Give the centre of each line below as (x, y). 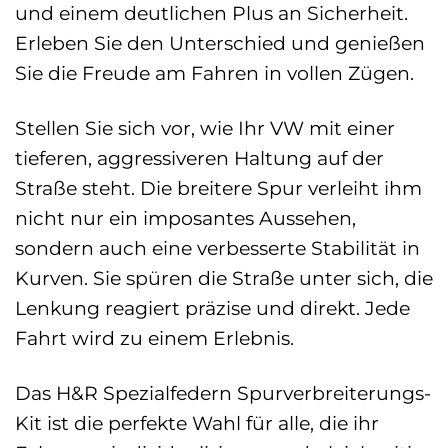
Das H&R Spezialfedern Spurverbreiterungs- (223, 392)
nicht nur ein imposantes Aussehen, (185, 217)
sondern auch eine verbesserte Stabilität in (217, 247)
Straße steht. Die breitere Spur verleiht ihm (218, 187)
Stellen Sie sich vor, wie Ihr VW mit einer (205, 127)
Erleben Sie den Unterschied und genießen (220, 43)
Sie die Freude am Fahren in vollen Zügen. (214, 73)
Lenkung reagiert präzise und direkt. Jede (212, 307)
